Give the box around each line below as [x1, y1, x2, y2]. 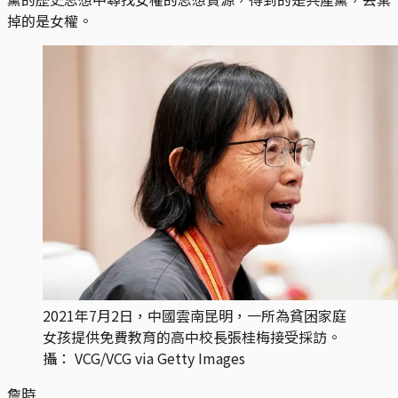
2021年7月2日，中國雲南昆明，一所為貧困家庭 [43, 304, 346, 326]
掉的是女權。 [7, 9, 92, 31]
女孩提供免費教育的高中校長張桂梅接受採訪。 [43, 325, 341, 347]
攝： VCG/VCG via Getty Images [43, 346, 245, 369]
